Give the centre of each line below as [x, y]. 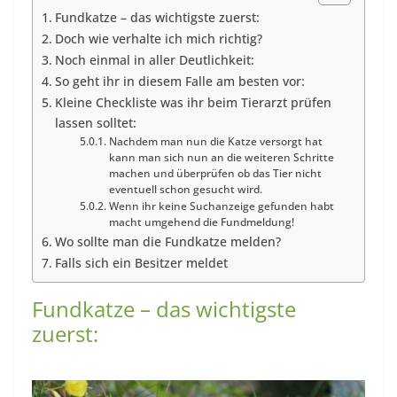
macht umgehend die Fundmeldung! [201, 222]
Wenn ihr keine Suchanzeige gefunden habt [221, 206]
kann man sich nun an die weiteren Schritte [221, 157]
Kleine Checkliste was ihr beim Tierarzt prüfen [193, 102]
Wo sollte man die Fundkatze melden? [167, 241]
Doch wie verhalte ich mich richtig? [158, 39]
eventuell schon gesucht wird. [185, 189]
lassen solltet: [95, 123]
